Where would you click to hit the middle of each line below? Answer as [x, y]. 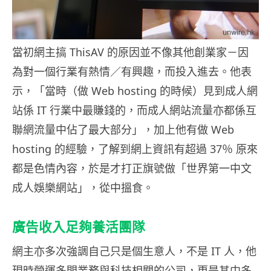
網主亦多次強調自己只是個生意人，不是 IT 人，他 [134, 251]
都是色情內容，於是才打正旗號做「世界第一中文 [132, 168]
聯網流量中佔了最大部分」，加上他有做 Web [123, 130]
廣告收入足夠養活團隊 [79, 227]
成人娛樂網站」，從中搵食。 [83, 188]
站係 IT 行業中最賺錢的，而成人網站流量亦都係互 [134, 110]
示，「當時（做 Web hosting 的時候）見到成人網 [135, 91]
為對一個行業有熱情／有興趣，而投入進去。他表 [132, 72]
